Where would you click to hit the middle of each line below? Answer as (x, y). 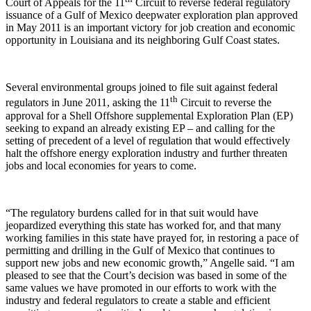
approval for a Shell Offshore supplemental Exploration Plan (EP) (149, 115)
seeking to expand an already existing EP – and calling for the (140, 128)
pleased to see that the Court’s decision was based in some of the (146, 275)
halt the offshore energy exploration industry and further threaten (146, 153)
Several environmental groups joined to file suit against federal (142, 87)
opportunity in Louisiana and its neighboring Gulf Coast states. (143, 40)
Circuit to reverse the (225, 103)
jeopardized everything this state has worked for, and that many (143, 225)
